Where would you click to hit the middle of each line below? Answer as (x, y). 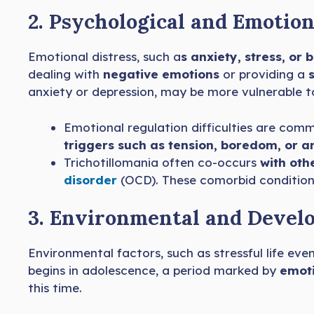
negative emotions (161, 74)
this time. (55, 288)
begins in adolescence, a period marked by (154, 271)
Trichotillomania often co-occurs (162, 162)
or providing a (262, 74)
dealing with (66, 74)
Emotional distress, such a (104, 57)
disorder (90, 179)
